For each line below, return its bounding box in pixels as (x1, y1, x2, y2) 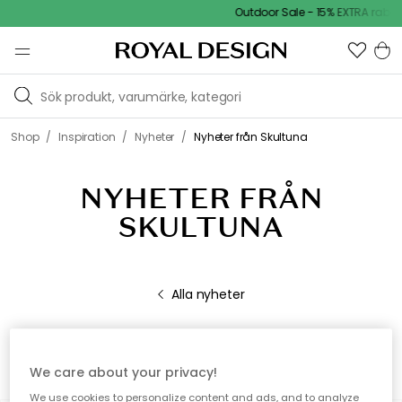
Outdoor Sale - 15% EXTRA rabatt (229, 4, 399, 20)
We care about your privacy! (30, 363, 218, 382)
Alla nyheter (171, 285, 245, 303)
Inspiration (58, 129, 116, 144)
